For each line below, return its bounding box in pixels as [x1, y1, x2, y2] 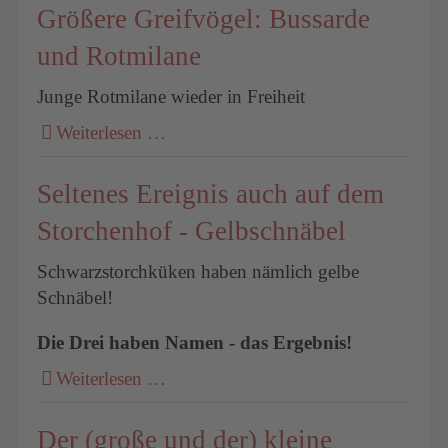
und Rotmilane [37, 40, 202, 71]
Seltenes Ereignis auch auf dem [37, 178, 385, 209]
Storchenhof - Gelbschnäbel [37, 215, 347, 246]
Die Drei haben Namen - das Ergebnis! [37, 332, 353, 354]
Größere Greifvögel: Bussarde [37, 3, 371, 34]
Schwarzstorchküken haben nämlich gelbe [37, 261, 360, 283]
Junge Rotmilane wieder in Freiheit [37, 86, 306, 108]
